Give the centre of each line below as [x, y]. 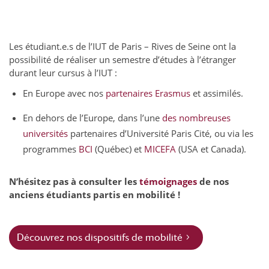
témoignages [168, 181]
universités [46, 133]
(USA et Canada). [211, 149]
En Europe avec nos [65, 93]
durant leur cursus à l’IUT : [63, 73]
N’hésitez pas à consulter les [74, 181]
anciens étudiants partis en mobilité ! [95, 195]
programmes [51, 149]
